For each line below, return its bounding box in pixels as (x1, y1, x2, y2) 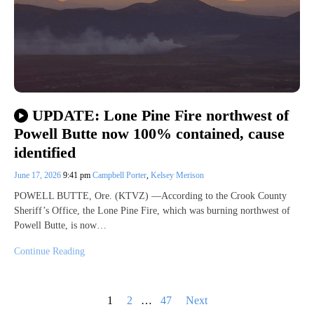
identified (14, 143, 76, 161)
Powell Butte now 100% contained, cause (14, 125, 285, 143)
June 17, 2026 (14, 170, 63, 180)
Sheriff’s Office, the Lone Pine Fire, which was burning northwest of (14, 205, 290, 216)
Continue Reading (14, 245, 85, 257)
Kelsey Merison (151, 170, 204, 180)
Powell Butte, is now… (14, 219, 107, 231)
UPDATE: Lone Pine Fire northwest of (32, 107, 289, 125)
